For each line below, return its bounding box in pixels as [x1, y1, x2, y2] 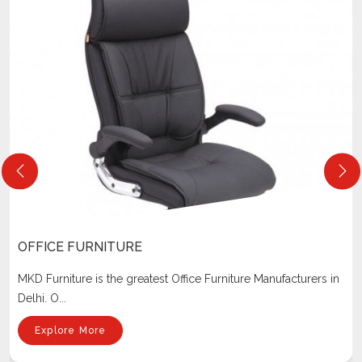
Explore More [35, 325, 107, 337]
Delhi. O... [18, 292, 66, 305]
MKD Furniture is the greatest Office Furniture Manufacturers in [18, 272, 339, 286]
